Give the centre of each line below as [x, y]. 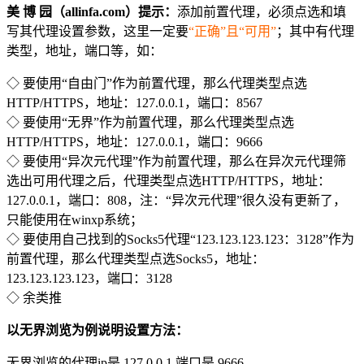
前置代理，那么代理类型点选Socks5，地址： [136, 259]
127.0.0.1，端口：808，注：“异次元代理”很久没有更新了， [176, 201]
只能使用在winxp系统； [75, 220]
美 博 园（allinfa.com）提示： [92, 12]
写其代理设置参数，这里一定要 [97, 32]
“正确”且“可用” [232, 32]
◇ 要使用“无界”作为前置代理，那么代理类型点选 [150, 123]
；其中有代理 [315, 32]
